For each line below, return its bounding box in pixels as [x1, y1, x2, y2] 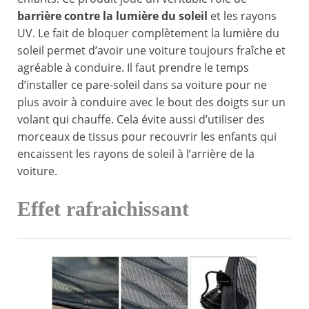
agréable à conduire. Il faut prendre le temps [17, 60, 249, 76]
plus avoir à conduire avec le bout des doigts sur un [17, 94, 286, 110]
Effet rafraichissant [17, 197, 189, 221]
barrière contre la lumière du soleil [17, 8, 208, 24]
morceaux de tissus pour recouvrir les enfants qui [17, 129, 277, 145]
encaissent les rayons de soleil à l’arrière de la [17, 146, 255, 162]
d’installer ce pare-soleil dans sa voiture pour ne [17, 77, 267, 93]
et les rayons [208, 8, 277, 24]
